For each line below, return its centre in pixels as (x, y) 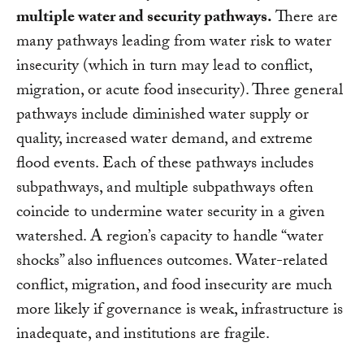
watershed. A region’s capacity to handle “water (170, 238)
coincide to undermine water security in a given (171, 213)
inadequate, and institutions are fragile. (143, 335)
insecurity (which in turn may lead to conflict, (164, 67)
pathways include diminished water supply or (162, 116)
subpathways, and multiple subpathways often (165, 189)
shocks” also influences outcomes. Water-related (172, 262)
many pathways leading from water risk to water (174, 43)
